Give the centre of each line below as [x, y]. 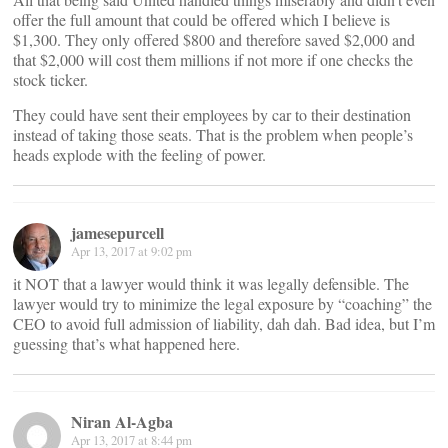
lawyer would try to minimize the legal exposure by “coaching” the [222, 303]
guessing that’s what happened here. [126, 343]
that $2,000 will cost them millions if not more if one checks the [213, 59]
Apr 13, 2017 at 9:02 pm [131, 250]
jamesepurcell [117, 232]
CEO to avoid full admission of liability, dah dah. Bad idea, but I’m [224, 323]
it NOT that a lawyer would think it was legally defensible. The [211, 283]
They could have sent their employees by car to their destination [212, 114]
